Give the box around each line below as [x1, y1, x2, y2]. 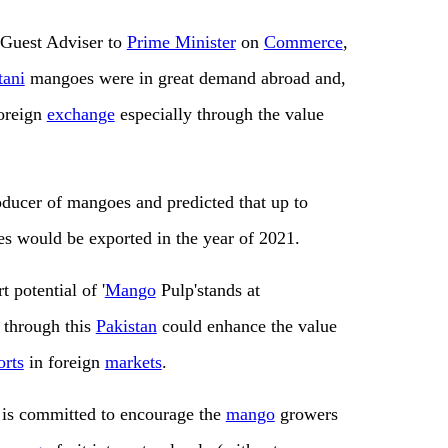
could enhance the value [156, 316, 337, 337]
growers [274, 404, 338, 425]
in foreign [23, 352, 105, 373]
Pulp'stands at [155, 280, 260, 301]
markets [104, 352, 162, 373]
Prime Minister [126, 32, 236, 53]
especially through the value [114, 104, 324, 125]
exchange [46, 104, 115, 125]
